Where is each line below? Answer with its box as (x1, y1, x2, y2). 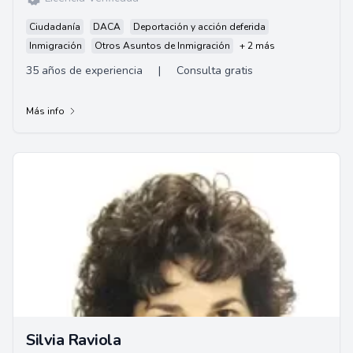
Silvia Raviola (26, 329, 121, 351)
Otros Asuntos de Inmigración (95, 39, 230, 52)
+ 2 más (240, 39, 275, 52)
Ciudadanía (29, 20, 80, 33)
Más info (26, 105, 65, 117)
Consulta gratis (176, 63, 253, 78)
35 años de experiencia (26, 63, 143, 78)
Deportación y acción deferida (133, 20, 266, 33)
